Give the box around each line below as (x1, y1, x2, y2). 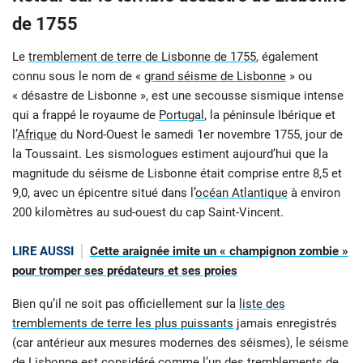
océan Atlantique (195, 186, 288, 201)
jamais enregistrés (233, 315, 337, 331)
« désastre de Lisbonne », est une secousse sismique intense (12, 88, 344, 104)
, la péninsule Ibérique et (204, 108, 335, 123)
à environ (288, 186, 340, 201)
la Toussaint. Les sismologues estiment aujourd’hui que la (12, 147, 328, 162)
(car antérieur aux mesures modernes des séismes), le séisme (12, 335, 348, 350)
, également (256, 49, 318, 65)
